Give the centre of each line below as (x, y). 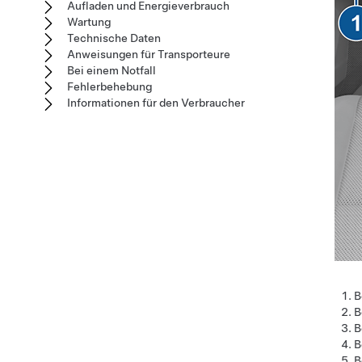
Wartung (89, 22)
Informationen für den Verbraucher (156, 103)
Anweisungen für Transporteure (149, 54)
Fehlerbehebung (109, 86)
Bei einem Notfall (112, 70)
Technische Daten (114, 38)
